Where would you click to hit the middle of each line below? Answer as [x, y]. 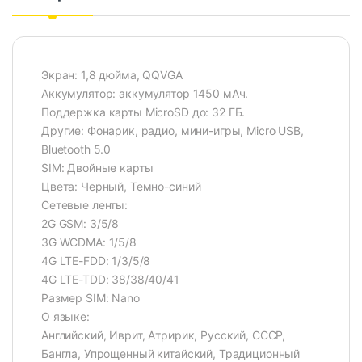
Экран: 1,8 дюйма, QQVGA [112, 75]
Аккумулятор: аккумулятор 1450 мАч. [145, 94]
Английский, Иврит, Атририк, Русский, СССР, [164, 335]
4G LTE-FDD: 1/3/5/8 [96, 261]
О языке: [65, 317]
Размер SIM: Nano [90, 298]
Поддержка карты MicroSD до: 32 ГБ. [143, 112]
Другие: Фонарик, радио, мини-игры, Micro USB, [173, 131]
